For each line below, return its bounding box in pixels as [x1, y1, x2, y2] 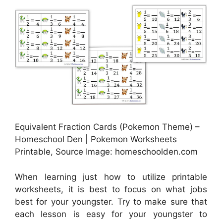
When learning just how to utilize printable [15, 171, 207, 182]
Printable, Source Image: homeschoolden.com [15, 147, 198, 157]
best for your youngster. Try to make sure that [15, 196, 207, 207]
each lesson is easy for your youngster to [15, 209, 207, 219]
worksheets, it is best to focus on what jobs [15, 184, 207, 194]
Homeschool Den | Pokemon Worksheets [15, 134, 177, 145]
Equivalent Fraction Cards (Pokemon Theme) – [15, 122, 200, 132]
